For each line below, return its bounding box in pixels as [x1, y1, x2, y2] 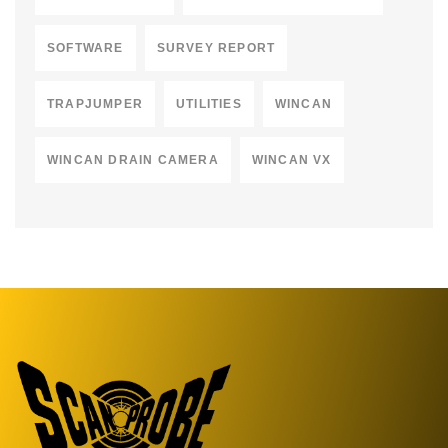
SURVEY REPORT [156, 41, 276, 56]
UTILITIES [176, 97, 242, 112]
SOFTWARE [47, 41, 124, 56]
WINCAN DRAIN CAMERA [47, 153, 219, 168]
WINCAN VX [251, 153, 332, 168]
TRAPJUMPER [47, 97, 143, 112]
